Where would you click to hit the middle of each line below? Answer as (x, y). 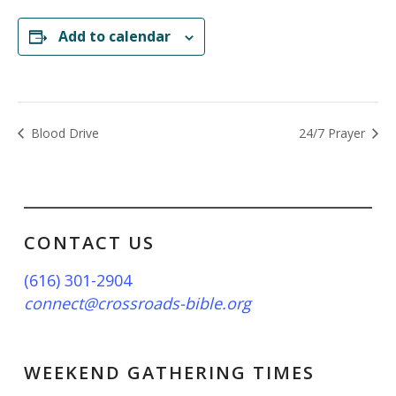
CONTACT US (89, 242)
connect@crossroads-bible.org (137, 303)
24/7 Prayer (334, 133)
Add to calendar (114, 37)
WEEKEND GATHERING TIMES (169, 372)
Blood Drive (63, 133)
